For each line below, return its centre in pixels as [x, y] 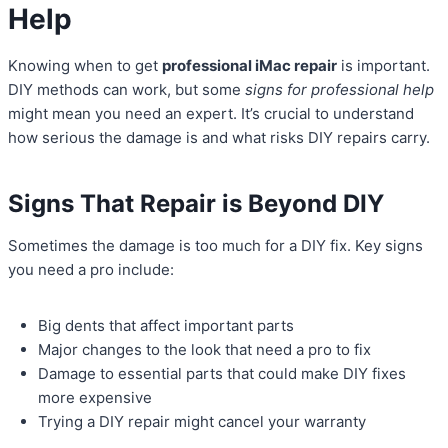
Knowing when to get [85, 66]
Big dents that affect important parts [166, 326]
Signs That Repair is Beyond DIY [196, 204]
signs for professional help [339, 90]
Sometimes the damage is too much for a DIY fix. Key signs [215, 246]
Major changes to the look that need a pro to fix [204, 350]
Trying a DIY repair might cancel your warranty [202, 422]
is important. [383, 66]
